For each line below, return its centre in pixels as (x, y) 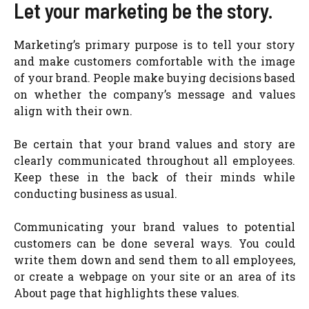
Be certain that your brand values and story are (154, 144)
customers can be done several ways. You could (154, 243)
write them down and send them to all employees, (154, 260)
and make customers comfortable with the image (154, 61)
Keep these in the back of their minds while (154, 177)
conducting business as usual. (96, 193)
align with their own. (73, 111)
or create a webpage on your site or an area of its (154, 276)
